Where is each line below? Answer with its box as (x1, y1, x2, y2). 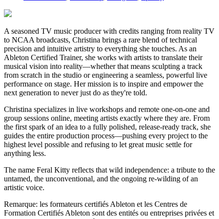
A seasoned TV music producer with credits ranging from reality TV (4, 27, 215, 36)
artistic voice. (4, 183, 44, 192)
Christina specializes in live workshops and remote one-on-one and (4, 105, 210, 114)
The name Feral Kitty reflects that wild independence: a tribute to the (4, 166, 215, 175)
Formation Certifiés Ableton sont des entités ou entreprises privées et (4, 209, 214, 218)
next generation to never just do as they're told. (4, 88, 147, 97)
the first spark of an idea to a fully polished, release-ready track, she (4, 123, 211, 131)
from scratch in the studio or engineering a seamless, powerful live (4, 71, 207, 80)
